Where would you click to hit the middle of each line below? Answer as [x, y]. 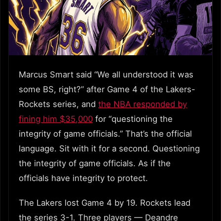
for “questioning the [133, 119]
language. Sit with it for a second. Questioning [109, 148]
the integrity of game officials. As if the [95, 163]
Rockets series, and [58, 104]
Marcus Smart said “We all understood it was [106, 74]
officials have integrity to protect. [83, 178]
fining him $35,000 [56, 119]
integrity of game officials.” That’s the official [105, 133]
